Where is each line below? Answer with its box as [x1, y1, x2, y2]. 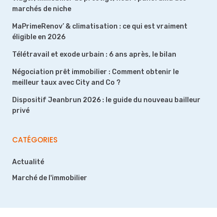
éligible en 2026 [12, 33, 65, 41]
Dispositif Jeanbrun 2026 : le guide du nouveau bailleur [12, 96, 201, 104]
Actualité [12, 158, 44, 166]
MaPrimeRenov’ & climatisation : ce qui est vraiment [12, 22, 187, 31]
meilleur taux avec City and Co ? [12, 78, 121, 87]
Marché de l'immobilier [12, 174, 87, 182]
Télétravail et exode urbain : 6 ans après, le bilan [12, 50, 176, 59]
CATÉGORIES [12, 135, 58, 145]
